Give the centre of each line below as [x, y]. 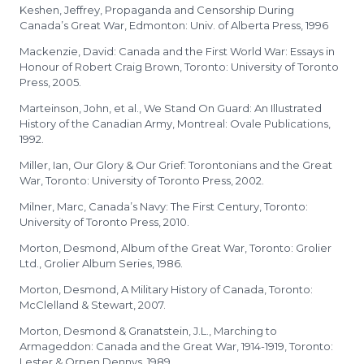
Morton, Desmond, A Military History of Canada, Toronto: [166, 289]
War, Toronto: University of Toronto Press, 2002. [142, 180]
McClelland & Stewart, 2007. [93, 305]
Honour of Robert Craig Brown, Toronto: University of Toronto [179, 67]
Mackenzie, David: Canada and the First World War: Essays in [177, 51]
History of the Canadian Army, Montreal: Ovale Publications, [175, 123]
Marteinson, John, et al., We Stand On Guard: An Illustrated [171, 108]
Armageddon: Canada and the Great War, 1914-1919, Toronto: [176, 346]
